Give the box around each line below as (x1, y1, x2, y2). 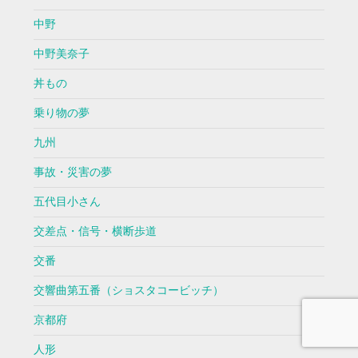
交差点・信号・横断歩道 (33, 225, 157, 239)
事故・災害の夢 (33, 165, 112, 180)
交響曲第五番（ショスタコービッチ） (33, 284, 224, 298)
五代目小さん (33, 195, 101, 209)
